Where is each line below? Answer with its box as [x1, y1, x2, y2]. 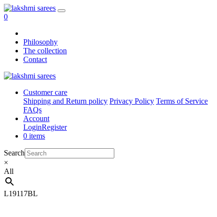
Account [23, 114, 49, 123]
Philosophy [23, 38, 58, 46]
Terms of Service [156, 97, 208, 105]
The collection [23, 46, 67, 55]
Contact [23, 55, 47, 63]
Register [42, 123, 67, 131]
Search [4, 149, 25, 157]
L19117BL [4, 189, 38, 198]
